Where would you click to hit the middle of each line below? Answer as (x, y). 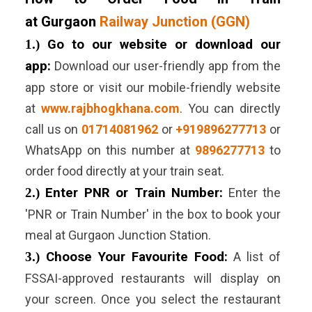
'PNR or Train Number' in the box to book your (153, 214)
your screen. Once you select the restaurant (153, 299)
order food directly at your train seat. (124, 171)
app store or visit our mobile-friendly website (153, 88)
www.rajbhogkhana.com (110, 109)
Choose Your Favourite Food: (137, 257)
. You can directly (230, 109)
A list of (255, 257)
